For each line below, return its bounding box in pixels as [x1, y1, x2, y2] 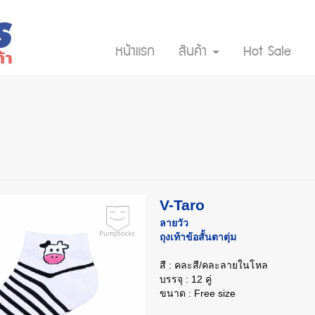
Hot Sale [243, 47, 291, 58]
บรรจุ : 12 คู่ [160, 274, 212, 285]
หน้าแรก [115, 47, 155, 58]
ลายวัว [160, 217, 188, 229]
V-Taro [160, 197, 209, 214]
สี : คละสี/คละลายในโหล [160, 259, 268, 271]
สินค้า [179, 47, 211, 58]
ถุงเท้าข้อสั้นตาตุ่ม [160, 231, 239, 243]
